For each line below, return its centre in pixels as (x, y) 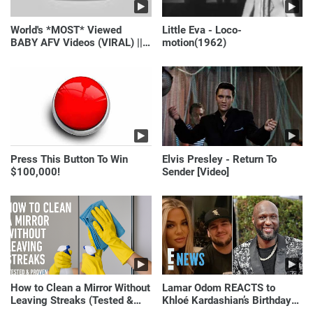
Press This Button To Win (69, 159)
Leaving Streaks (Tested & (72, 301)
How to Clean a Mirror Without (80, 288)
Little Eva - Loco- (202, 30)
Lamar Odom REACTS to (218, 288)
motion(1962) (194, 43)
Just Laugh (36, 56)
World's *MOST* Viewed (66, 30)
